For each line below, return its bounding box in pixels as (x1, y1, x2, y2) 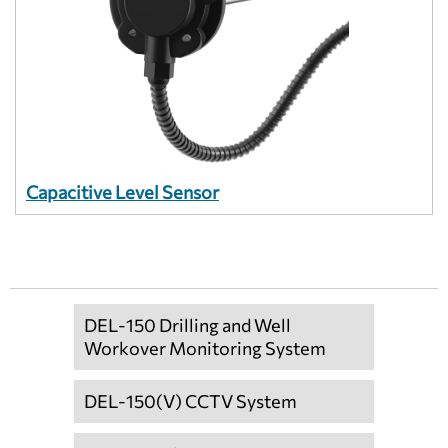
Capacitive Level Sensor (26, 180, 219, 203)
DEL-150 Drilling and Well (84, 313, 291, 336)
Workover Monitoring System (84, 336, 326, 359)
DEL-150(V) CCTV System (84, 389, 297, 412)
